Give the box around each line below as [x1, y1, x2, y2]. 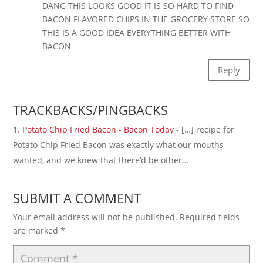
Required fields [180, 211, 240, 223]
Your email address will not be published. [13, 211, 178, 223]
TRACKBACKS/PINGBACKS [13, 101, 168, 119]
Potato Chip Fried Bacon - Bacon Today [22, 124, 174, 136]
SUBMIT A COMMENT [13, 189, 141, 207]
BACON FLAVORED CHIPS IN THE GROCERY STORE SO [42, 14, 250, 25]
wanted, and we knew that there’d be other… [13, 154, 189, 166]
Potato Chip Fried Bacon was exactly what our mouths [13, 139, 224, 151]
